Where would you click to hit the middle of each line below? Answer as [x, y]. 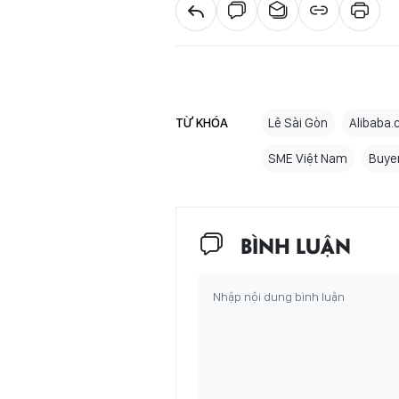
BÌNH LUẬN [296, 245]
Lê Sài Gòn [298, 123]
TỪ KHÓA [202, 123]
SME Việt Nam [308, 159]
